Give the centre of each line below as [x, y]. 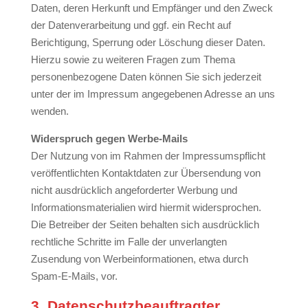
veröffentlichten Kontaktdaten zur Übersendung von [145, 173]
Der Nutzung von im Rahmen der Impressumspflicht [148, 156]
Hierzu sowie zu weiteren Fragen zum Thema [133, 59]
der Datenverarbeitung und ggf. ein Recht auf [131, 25]
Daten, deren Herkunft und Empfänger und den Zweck [152, 8]
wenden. [49, 111]
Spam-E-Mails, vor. [74, 276]
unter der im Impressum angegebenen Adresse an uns [153, 94]
